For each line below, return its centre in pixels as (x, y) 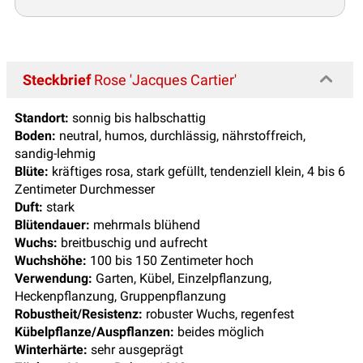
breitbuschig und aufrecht (134, 243)
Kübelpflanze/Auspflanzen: (96, 332)
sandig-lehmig (55, 154)
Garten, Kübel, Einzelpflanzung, (182, 279)
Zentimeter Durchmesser (85, 190)
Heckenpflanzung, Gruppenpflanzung (120, 297)
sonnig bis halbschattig (137, 118)
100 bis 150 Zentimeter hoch (172, 261)
